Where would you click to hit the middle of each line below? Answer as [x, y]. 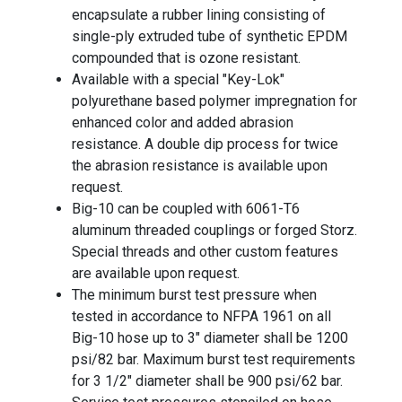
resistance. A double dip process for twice [205, 144]
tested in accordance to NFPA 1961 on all [201, 316]
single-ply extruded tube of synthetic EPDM [210, 36]
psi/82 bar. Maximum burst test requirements [214, 359]
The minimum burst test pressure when [194, 295]
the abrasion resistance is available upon [200, 166]
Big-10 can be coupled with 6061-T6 [186, 209]
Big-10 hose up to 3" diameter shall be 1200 [210, 338]
